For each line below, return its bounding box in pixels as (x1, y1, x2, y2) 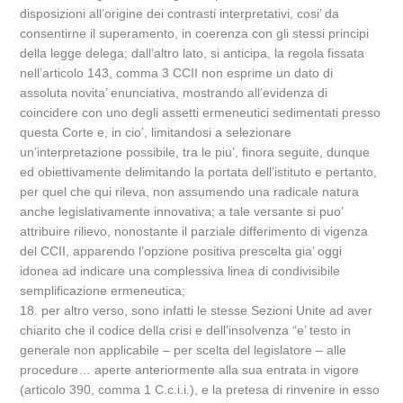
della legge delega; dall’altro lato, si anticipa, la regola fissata (20, 46, 365, 60)
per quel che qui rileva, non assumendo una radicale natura (20, 184, 360, 199)
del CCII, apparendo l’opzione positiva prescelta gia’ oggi (20, 244, 343, 258)
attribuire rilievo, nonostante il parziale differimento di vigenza (20, 224, 369, 238)
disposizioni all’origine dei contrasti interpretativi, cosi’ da (20, 6, 340, 21)
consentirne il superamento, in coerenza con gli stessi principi (20, 26, 370, 40)
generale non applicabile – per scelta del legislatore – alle (20, 343, 347, 357)
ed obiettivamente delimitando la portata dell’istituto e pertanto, (20, 165, 378, 179)
